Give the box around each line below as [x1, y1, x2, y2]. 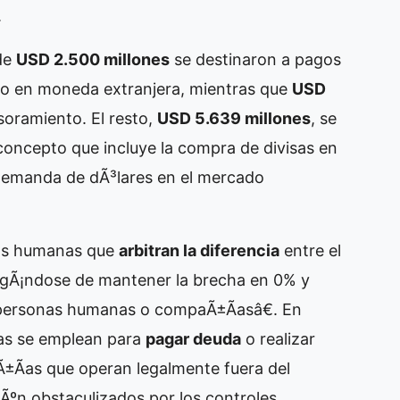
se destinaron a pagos [170, 50, 341, 70]
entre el [279, 241, 341, 261]
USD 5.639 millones [157, 109, 311, 129]
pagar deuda [146, 329, 241, 349]
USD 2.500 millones [16, 50, 170, 70]
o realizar [241, 329, 315, 349]
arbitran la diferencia [119, 241, 279, 261]
